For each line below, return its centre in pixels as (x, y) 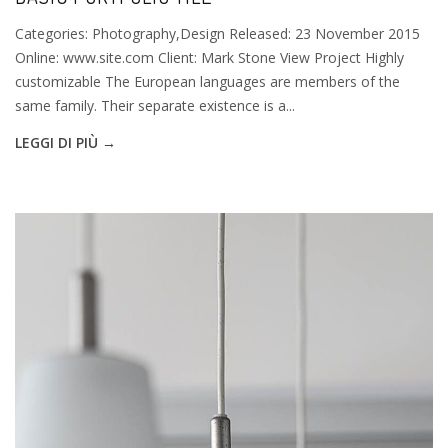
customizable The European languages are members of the (207, 81)
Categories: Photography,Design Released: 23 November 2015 (217, 33)
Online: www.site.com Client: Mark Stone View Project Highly (209, 57)
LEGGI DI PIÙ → (65, 142)
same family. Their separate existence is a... (155, 105)
